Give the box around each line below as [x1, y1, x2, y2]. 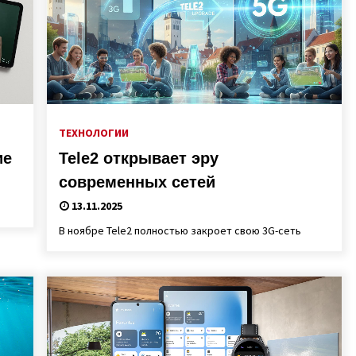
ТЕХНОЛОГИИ [58, 126, 129, 140]
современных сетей [58, 173, 215, 191]
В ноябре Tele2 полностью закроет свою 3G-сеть [58, 223, 301, 238]
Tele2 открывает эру [58, 149, 219, 167]
